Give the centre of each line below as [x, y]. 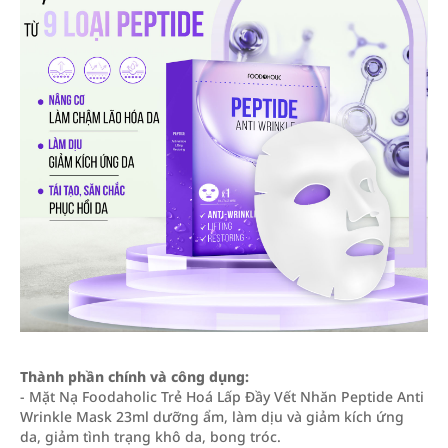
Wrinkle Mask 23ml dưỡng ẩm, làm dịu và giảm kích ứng [212, 416]
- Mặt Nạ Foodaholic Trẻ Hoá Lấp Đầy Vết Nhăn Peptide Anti [222, 396]
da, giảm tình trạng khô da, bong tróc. [150, 436]
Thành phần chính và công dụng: [134, 376]
